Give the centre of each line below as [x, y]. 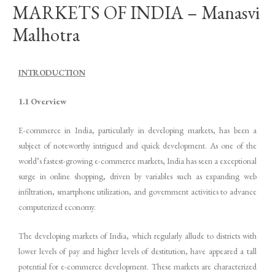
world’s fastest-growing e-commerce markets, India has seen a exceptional [137, 161]
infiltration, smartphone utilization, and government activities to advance [137, 191]
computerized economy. [57, 207]
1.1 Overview [42, 101]
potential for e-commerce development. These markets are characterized [137, 266]
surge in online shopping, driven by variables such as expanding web [137, 176]
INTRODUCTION [52, 72]
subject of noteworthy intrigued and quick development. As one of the [137, 145]
